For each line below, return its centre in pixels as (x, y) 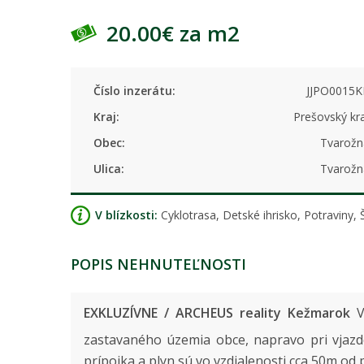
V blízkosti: (126, 215)
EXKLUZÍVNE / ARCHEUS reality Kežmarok (217, 313)
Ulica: (109, 169)
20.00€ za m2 (173, 34)
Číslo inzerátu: (134, 91)
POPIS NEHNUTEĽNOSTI (158, 264)
